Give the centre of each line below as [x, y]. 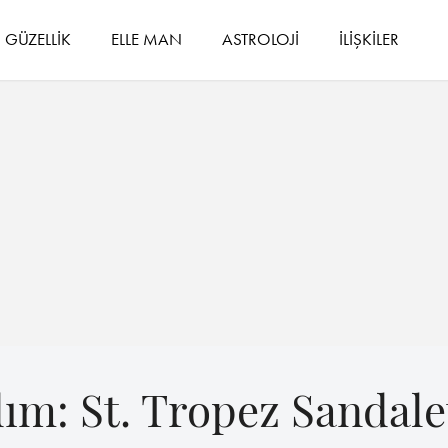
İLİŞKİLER [369, 38]
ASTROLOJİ [261, 38]
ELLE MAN [147, 38]
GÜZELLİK [38, 38]
